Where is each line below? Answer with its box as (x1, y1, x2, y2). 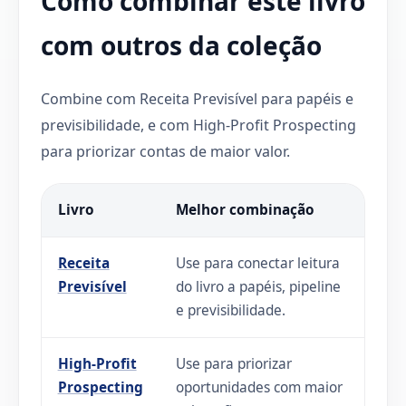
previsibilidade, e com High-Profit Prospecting (41, 114, 356, 135)
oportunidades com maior (175, 377, 343, 397)
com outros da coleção (41, 27, 322, 63)
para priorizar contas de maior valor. (41, 140, 290, 161)
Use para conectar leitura (175, 253, 340, 273)
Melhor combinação (175, 199, 314, 219)
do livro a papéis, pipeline (175, 276, 341, 296)
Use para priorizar (175, 353, 292, 373)
